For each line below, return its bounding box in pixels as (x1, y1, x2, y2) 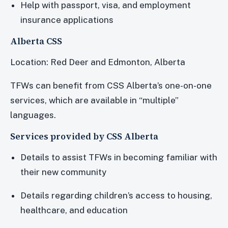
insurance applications (20, 14, 114, 25)
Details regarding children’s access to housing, (20, 190, 213, 201)
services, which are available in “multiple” (10, 95, 179, 105)
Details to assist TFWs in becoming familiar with (20, 152, 218, 162)
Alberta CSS (10, 35, 62, 47)
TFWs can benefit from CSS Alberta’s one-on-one (10, 80, 212, 91)
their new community (20, 166, 107, 177)
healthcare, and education (20, 205, 128, 215)
